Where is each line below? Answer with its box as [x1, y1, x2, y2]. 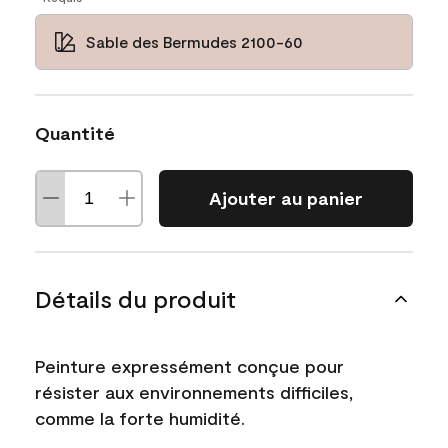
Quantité [35, 121, 115, 144]
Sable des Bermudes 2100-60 [85, 31, 303, 51]
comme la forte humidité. [35, 406, 245, 429]
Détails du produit [35, 283, 236, 313]
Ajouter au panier [208, 187, 363, 209]
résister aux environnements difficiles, [35, 380, 353, 403]
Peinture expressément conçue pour [35, 354, 344, 377]
